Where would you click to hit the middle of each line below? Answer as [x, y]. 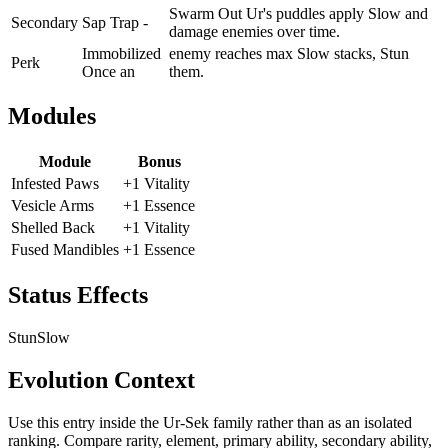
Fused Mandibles [65, 250]
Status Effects [78, 295]
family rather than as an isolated [310, 422]
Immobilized [121, 53]
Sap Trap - [115, 22]
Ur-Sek [186, 422]
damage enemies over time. [254, 31]
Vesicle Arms [52, 206]
